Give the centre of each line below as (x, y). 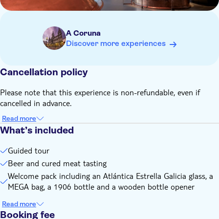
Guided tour (29, 150)
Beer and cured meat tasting (57, 163)
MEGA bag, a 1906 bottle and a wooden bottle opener (101, 186)
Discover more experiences (116, 43)
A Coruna (83, 33)
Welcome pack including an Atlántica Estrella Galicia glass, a (110, 176)
